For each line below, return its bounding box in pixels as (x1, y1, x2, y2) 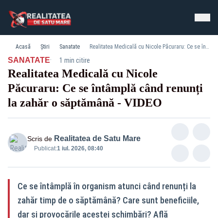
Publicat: (34, 145, 57, 152)
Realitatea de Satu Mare (54, 134, 141, 143)
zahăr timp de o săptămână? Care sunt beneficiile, (18, 195, 199, 205)
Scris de (27, 135, 52, 143)
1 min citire (59, 56, 90, 64)
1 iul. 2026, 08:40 (57, 145, 103, 152)
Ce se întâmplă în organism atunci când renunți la (18, 181, 196, 191)
